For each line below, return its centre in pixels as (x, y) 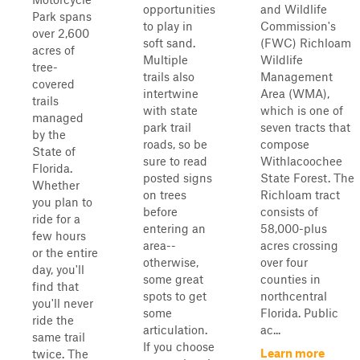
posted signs (178, 178)
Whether (56, 185)
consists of (289, 211)
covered (53, 84)
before (160, 211)
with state (170, 110)
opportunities (179, 9)
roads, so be (175, 144)
